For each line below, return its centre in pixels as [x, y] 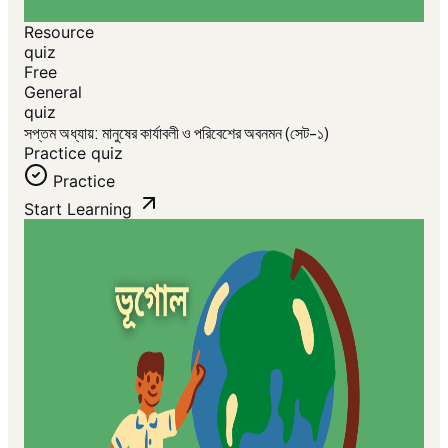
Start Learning [78, 209]
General [53, 92]
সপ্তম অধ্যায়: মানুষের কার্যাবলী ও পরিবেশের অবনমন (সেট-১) [176, 132]
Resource [59, 32]
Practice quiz [73, 153]
